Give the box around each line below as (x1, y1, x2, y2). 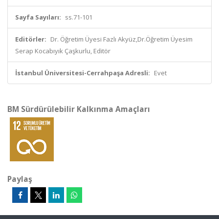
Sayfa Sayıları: (15, 13, 61, 22)
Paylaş (7, 174, 32, 184)
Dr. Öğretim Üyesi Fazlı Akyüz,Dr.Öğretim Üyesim (50, 35, 193, 44)
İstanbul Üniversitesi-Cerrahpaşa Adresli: (15, 68, 150, 77)
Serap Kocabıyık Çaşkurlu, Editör (15, 46, 110, 55)
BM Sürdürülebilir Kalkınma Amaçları (7, 104, 150, 114)
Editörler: (15, 35, 46, 44)
